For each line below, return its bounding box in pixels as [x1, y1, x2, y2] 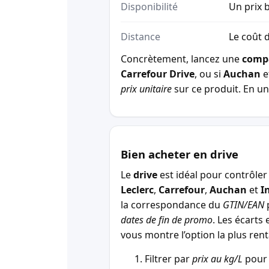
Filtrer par [145, 252, 192, 265]
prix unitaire [121, 82, 172, 96]
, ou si [195, 67, 223, 81]
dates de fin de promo [121, 213, 213, 227]
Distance [121, 30, 160, 44]
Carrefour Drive [121, 67, 195, 81]
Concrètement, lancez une [121, 52, 242, 66]
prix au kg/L [192, 252, 243, 265]
